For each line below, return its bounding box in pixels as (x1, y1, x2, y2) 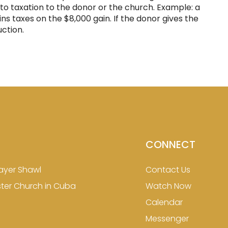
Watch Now (145, 180, 191, 192)
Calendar (145, 196, 183, 208)
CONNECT (145, 137, 195, 152)
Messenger (145, 213, 189, 224)
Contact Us (145, 164, 190, 176)
